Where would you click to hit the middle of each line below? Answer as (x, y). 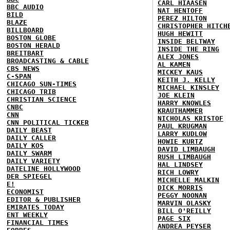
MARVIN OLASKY (184, 203)
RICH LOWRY (178, 172)
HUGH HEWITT (180, 34)
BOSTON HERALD (33, 45)
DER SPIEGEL (29, 176)
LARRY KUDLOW (182, 134)
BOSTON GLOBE (31, 38)
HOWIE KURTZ (180, 141)
